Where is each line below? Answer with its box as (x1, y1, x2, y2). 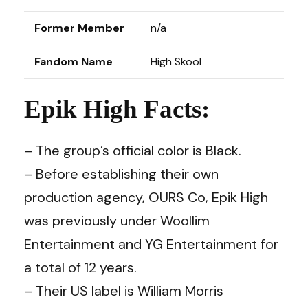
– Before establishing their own (24, 164, 219, 183)
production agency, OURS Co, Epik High (24, 188, 268, 206)
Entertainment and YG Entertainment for (24, 234, 278, 253)
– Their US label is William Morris (24, 281, 223, 300)
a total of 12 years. (24, 258, 137, 276)
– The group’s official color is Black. (24, 141, 241, 159)
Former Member (34, 21, 124, 35)
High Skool (151, 54, 201, 69)
